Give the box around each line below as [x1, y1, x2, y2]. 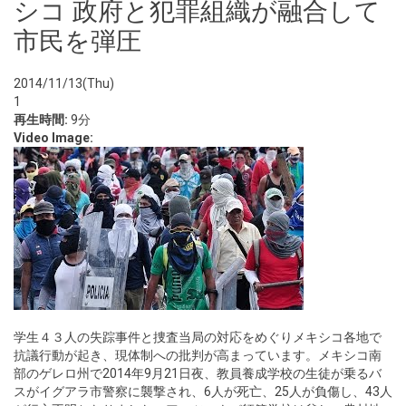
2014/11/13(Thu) [14, 76, 114, 91]
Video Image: [14, 130, 96, 145]
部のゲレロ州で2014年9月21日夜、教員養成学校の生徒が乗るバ [14, 366, 382, 381]
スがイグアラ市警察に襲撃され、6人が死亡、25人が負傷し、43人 [14, 384, 392, 399]
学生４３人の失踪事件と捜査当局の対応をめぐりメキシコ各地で [14, 330, 382, 344]
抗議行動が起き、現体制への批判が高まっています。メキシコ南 [14, 348, 382, 362]
